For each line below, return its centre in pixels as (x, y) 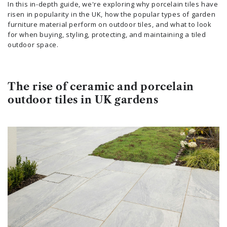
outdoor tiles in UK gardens (83, 100)
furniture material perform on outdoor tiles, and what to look (110, 24)
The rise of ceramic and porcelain (101, 87)
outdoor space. (33, 45)
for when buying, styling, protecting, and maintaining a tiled (107, 34)
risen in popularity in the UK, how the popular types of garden (112, 14)
